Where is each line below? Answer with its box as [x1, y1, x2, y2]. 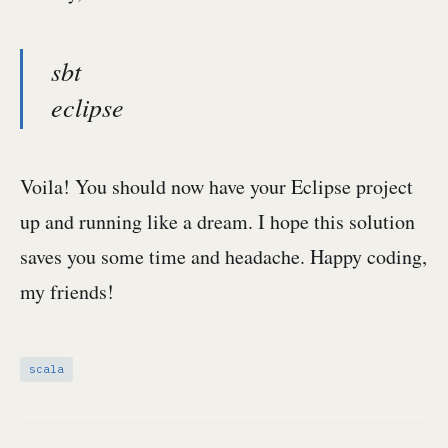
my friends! [20, 278, 114, 305]
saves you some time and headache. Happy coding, [20, 243, 427, 270]
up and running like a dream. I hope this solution [20, 208, 415, 235]
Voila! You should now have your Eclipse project [20, 173, 413, 200]
